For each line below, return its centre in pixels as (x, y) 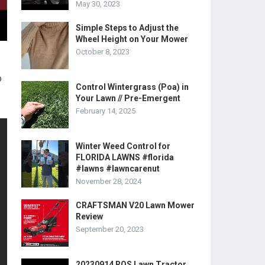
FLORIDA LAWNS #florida (125, 157)
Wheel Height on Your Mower (132, 39)
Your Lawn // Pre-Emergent (128, 98)
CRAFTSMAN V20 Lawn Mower (135, 205)
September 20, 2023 (110, 229)
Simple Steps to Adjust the (127, 28)
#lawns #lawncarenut (118, 169)
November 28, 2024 (109, 181)
